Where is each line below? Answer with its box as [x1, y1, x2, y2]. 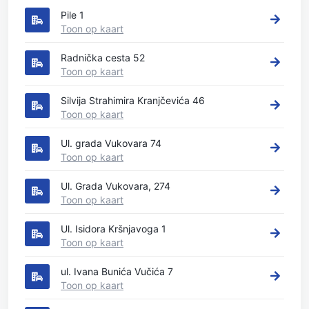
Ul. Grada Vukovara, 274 [61, 180, 170, 192]
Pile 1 [61, 9, 84, 21]
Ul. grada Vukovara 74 [61, 137, 161, 149]
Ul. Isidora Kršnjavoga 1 [61, 223, 166, 235]
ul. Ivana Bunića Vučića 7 [61, 266, 173, 277]
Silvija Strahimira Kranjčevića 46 [61, 94, 205, 106]
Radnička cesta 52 [61, 52, 145, 63]
